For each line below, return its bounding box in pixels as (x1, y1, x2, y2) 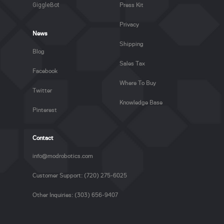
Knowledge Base (119, 99, 162, 106)
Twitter (32, 86, 52, 94)
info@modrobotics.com (32, 152, 93, 159)
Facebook (32, 67, 57, 74)
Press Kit (119, 1, 143, 9)
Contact (32, 134, 53, 141)
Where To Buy (119, 79, 156, 87)
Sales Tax (119, 60, 145, 67)
